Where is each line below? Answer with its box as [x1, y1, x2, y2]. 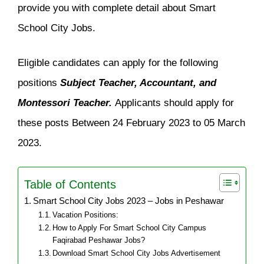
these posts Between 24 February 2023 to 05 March [18, 117, 245, 128]
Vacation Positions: [52, 210, 119, 220]
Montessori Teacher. [18, 97, 115, 108]
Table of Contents [24, 177, 116, 191]
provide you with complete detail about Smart [18, 2, 216, 13]
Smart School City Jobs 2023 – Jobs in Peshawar [32, 196, 224, 206]
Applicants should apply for [115, 97, 234, 108]
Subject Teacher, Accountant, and [60, 77, 216, 88]
